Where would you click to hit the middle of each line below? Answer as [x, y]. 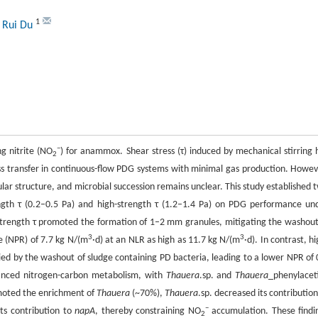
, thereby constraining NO [148, 311]
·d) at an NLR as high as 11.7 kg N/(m [166, 240]
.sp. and [217, 276]
